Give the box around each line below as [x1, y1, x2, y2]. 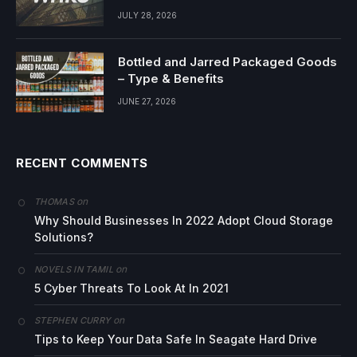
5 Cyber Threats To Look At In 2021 [34, 280, 229, 295]
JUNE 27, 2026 [118, 96, 176, 106]
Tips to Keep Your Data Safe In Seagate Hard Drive [34, 331, 317, 346]
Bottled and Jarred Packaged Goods [118, 53, 337, 69]
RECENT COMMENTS [16, 155, 148, 171]
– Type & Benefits [118, 70, 224, 86]
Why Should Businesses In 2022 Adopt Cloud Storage [34, 213, 333, 227]
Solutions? [34, 229, 93, 244]
